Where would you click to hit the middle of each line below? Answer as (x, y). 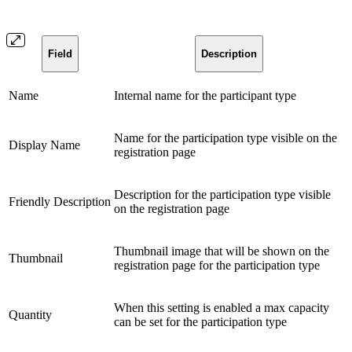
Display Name (44, 145)
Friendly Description (60, 201)
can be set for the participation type (200, 321)
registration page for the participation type (217, 265)
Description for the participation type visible (222, 194)
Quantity (30, 314)
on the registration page (172, 208)
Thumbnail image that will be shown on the (222, 251)
